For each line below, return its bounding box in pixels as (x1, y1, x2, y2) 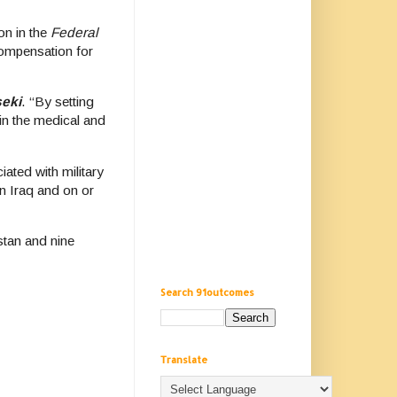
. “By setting (21, 94, 94, 110)
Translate (160, 354, 207, 366)
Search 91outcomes (160, 286, 254, 299)
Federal (51, 24, 97, 40)
